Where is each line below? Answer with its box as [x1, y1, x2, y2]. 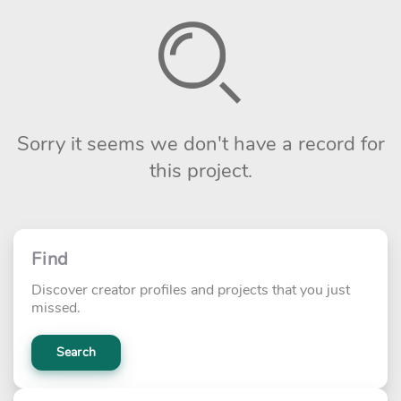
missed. [31, 298, 81, 318]
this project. [149, 158, 252, 184]
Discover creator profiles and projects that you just [31, 280, 350, 300]
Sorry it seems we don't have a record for [16, 131, 385, 158]
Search [55, 344, 97, 361]
